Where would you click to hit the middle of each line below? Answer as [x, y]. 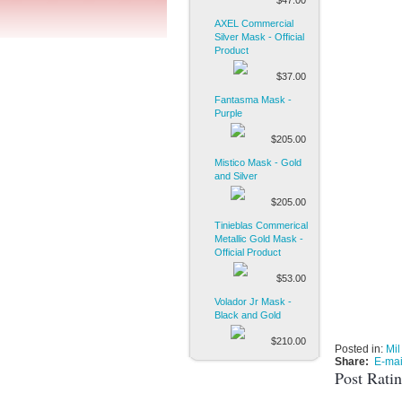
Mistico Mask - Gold [258, 162]
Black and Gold [248, 315]
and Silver [236, 176]
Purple [228, 113]
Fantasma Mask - [253, 100]
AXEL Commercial [254, 23]
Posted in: [360, 349]
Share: [353, 362]
